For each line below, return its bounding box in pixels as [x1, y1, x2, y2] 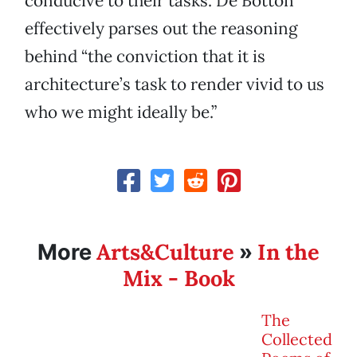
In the [257, 238, 320, 266]
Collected [261, 329, 332, 350]
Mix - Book [122, 265, 235, 292]
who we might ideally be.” [25, 101, 217, 124]
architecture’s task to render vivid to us [25, 73, 324, 96]
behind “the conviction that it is [25, 45, 265, 68]
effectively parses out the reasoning [25, 18, 298, 40]
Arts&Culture [96, 238, 234, 266]
